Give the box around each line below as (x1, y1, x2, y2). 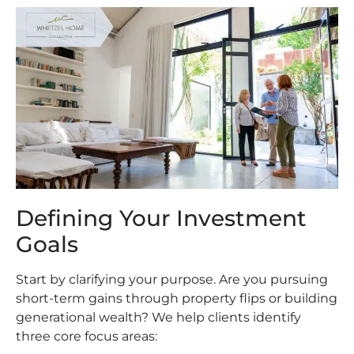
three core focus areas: (16, 329, 157, 345)
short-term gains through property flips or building (16, 291, 337, 307)
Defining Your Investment (16, 205, 307, 232)
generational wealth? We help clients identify (16, 310, 301, 326)
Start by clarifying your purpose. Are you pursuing (16, 272, 328, 288)
